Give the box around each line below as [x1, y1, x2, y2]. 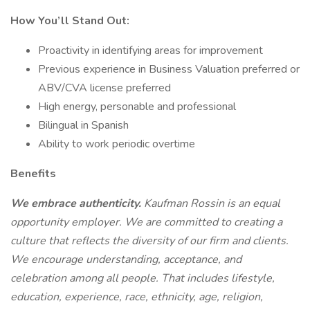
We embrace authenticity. [10, 196, 144, 211]
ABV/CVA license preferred [38, 80, 171, 95]
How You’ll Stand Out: [10, 13, 129, 28]
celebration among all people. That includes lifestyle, [10, 271, 275, 286]
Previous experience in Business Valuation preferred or [38, 62, 300, 77]
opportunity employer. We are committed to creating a [10, 215, 282, 230]
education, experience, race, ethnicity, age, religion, [10, 289, 263, 304]
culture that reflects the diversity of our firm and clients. [10, 233, 289, 248]
